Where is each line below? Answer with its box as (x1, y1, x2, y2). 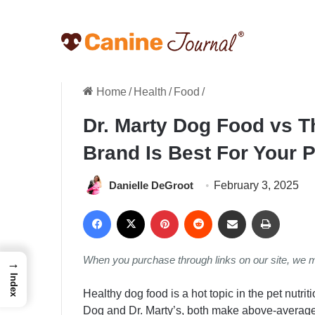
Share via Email (245, 203, 274, 216)
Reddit (212, 203, 245, 216)
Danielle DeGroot (109, 179, 193, 191)
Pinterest (178, 203, 222, 216)
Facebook (110, 203, 160, 216)
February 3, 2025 (214, 179, 299, 191)
